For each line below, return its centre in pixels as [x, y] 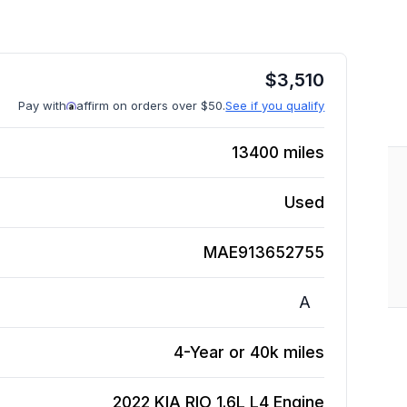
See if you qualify [275, 105]
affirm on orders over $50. [151, 105]
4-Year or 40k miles [249, 352]
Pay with [43, 105]
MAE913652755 [264, 252]
